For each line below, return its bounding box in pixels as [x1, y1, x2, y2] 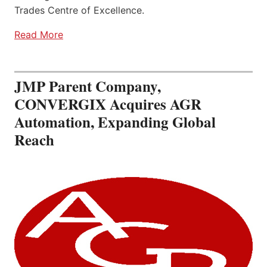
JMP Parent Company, [14, 74, 161, 97]
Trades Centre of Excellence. [14, 4, 144, 16]
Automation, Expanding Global [14, 110, 216, 133]
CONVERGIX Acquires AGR [14, 92, 201, 115]
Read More [14, 28, 63, 41]
